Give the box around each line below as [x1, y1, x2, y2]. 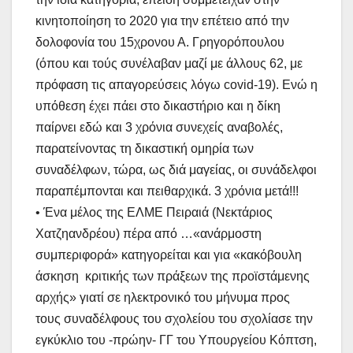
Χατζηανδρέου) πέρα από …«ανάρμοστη [35, 227, 262, 241]
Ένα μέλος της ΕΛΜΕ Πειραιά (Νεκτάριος [43, 206, 273, 220]
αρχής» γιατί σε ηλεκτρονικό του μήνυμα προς [35, 291, 290, 305]
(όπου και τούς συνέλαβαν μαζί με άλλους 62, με [35, 57, 303, 71]
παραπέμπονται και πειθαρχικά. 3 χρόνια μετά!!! [35, 184, 299, 199]
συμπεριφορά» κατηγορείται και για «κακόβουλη [35, 248, 302, 262]
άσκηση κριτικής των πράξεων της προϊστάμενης [35, 269, 310, 284]
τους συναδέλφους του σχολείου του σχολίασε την [35, 312, 313, 326]
